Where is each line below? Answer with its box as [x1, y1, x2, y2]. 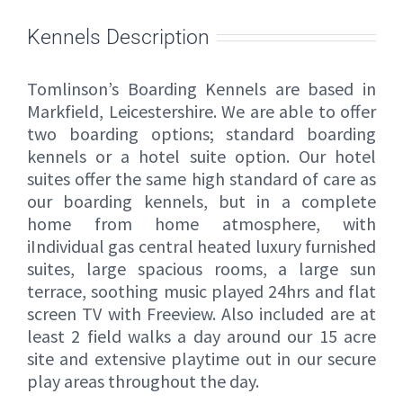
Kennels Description [27, 23, 210, 49]
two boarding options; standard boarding [27, 122, 376, 146]
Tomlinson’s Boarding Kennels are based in [27, 77, 376, 101]
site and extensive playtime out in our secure [27, 347, 376, 371]
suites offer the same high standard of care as [27, 167, 376, 191]
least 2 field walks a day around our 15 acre [27, 325, 376, 348]
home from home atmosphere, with [27, 212, 376, 236]
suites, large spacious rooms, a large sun [27, 257, 376, 281]
